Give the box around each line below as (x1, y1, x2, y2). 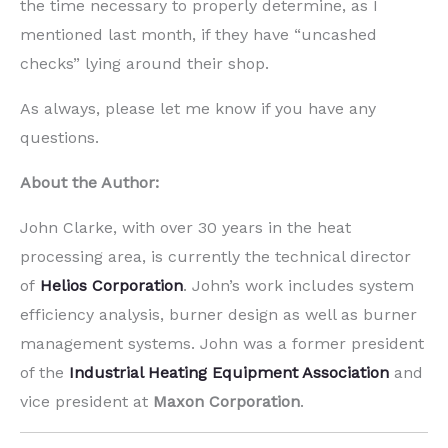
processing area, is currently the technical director (20, 247, 411, 267)
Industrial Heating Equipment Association (69, 363, 389, 383)
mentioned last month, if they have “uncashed (20, 25, 377, 45)
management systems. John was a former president (20, 334, 424, 354)
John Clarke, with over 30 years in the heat (20, 218, 351, 238)
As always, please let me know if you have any (20, 99, 376, 119)
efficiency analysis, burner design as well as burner (20, 305, 417, 325)
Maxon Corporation (153, 392, 300, 412)
